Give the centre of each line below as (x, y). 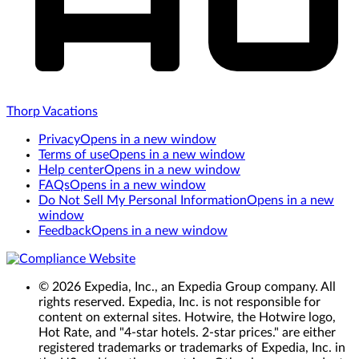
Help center (71, 170)
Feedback (65, 231)
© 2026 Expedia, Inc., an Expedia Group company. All (187, 287)
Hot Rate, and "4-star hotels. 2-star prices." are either (187, 333)
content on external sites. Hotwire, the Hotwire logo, (187, 318)
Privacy (59, 140)
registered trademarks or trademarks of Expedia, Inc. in (192, 348)
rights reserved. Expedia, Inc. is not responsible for (179, 303)
